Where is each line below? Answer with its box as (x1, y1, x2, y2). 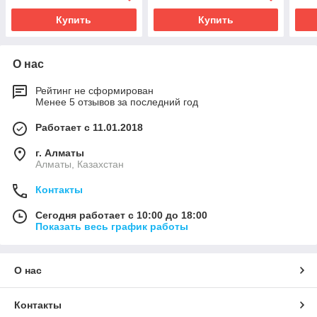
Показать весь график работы (35, 221, 188, 233)
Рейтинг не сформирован (35, 85, 154, 97)
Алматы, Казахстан (35, 158, 124, 171)
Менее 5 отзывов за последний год (35, 96, 198, 108)
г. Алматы (35, 147, 84, 159)
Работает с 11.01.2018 (35, 122, 143, 134)
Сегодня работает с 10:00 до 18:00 (35, 209, 207, 221)
